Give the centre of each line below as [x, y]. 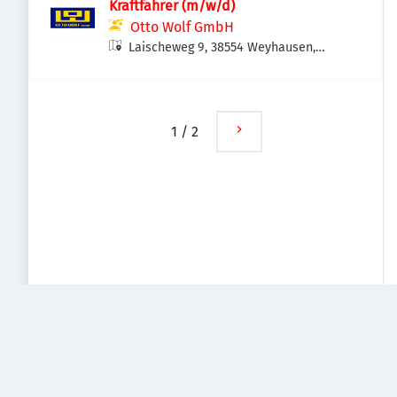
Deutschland [165, 66]
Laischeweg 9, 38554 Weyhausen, [222, 47]
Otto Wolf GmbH [182, 27]
